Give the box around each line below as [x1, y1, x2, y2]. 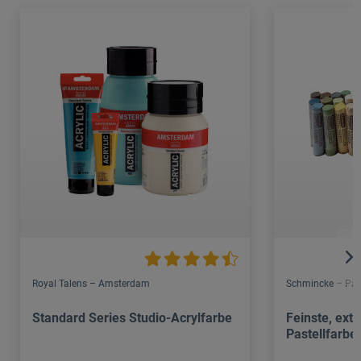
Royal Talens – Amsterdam [32, 277, 150, 289]
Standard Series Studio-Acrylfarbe [32, 309, 232, 326]
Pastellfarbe [286, 326, 357, 342]
